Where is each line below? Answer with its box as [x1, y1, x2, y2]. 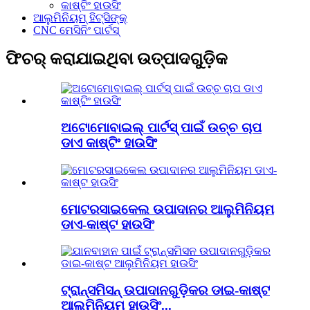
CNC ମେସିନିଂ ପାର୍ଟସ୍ [33, 24, 119, 36]
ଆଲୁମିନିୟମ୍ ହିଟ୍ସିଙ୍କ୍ [33, 11, 127, 24]
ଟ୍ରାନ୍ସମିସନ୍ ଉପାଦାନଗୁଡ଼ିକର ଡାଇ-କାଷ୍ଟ [61, 282, 270, 298]
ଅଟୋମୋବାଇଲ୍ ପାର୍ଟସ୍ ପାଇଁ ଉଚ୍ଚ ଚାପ [61, 120, 262, 136]
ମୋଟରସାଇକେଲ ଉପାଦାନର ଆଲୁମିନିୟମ [61, 201, 274, 217]
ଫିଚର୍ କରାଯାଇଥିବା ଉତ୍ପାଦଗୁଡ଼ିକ [6, 50, 228, 69]
